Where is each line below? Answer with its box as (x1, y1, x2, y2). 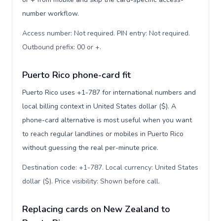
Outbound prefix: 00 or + (22, 42, 100, 52)
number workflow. (22, 9, 79, 18)
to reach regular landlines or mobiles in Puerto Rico (22, 129, 184, 139)
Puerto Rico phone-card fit (22, 69, 131, 81)
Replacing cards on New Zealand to (22, 203, 170, 215)
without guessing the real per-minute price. (22, 143, 158, 152)
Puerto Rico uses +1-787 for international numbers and (22, 88, 196, 97)
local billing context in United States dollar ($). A (22, 102, 176, 111)
